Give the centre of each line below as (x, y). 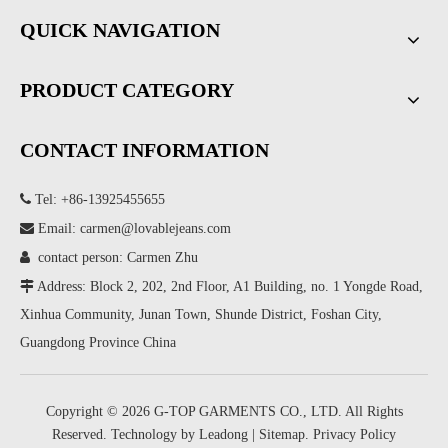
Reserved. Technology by (125, 434)
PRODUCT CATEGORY (127, 90)
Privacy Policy (354, 434)
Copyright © (83, 411)
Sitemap (282, 434)
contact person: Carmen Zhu (114, 257)
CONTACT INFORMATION (144, 150)
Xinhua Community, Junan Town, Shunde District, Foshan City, (201, 314)
